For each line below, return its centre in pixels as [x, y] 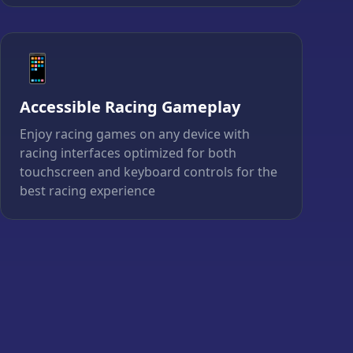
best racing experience [87, 191]
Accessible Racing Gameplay [130, 107]
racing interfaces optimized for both [128, 153]
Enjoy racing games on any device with [135, 134]
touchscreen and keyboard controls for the [149, 172]
